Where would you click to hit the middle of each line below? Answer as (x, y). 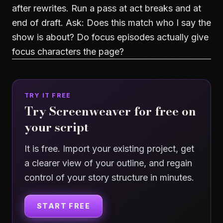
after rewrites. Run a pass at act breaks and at (107, 8)
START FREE (63, 206)
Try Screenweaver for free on (110, 111)
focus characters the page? (68, 52)
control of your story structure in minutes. (109, 177)
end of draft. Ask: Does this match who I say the (111, 23)
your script (56, 127)
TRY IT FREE (48, 95)
